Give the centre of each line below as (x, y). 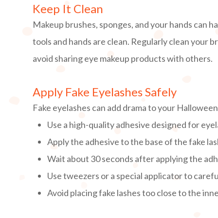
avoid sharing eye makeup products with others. (123, 59)
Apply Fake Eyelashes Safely (105, 92)
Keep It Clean (68, 9)
